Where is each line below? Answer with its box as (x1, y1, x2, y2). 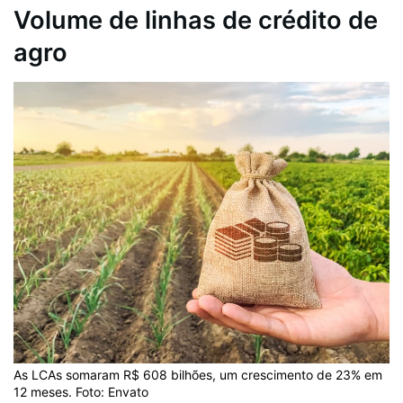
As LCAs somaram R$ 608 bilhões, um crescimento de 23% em (13, 367, 382, 383)
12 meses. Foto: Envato (13, 384, 148, 400)
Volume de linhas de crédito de (13, 5, 378, 36)
